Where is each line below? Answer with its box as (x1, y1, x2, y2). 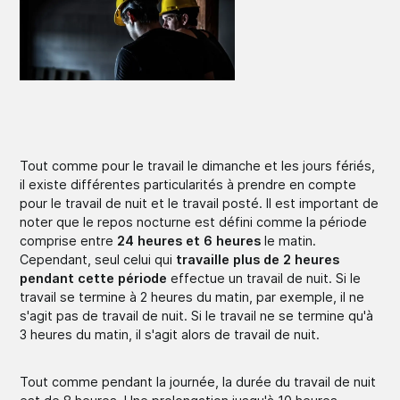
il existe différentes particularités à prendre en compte (20, 176, 357, 192)
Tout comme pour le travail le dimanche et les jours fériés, (20, 157, 376, 173)
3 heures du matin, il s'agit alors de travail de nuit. (20, 326, 321, 342)
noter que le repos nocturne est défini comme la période (20, 213, 368, 229)
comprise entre (20, 232, 118, 248)
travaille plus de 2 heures (176, 251, 340, 267)
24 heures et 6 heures (117, 232, 262, 248)
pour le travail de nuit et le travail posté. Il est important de (20, 195, 379, 211)
